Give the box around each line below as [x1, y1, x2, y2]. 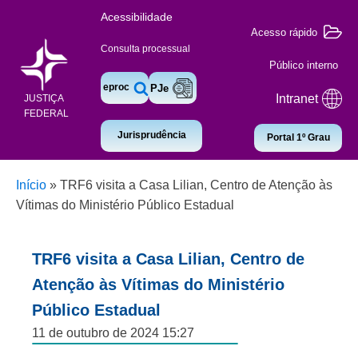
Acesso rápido [251, 26, 317, 38]
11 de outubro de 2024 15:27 [32, 326, 194, 340]
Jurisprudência [117, 129, 186, 141]
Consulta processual [101, 42, 190, 54]
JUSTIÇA [24, 93, 63, 105]
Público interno [269, 58, 338, 71]
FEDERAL [24, 108, 69, 120]
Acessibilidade [101, 10, 173, 23]
